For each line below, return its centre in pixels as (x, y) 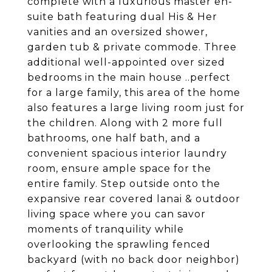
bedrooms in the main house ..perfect (129, 77)
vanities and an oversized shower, (117, 32)
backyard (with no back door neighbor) (134, 260)
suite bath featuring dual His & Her (122, 17)
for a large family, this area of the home (134, 93)
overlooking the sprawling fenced (119, 244)
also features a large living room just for (136, 108)
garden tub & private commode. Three (132, 47)
